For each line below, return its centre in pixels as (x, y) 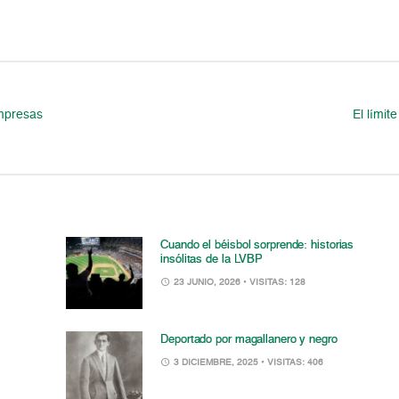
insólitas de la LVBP (212, 259)
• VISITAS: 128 (275, 282)
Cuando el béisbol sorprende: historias (257, 245)
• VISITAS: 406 (293, 363)
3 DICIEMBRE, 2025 (216, 363)
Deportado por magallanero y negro (249, 340)
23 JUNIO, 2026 (208, 282)
